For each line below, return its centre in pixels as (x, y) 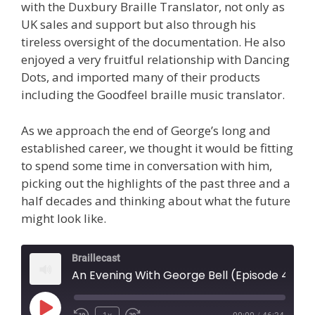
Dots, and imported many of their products (141, 77)
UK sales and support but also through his (139, 25)
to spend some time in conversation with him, (147, 165)
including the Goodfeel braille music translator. (153, 95)
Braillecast (96, 258)
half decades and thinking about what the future (156, 200)
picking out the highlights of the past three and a (156, 183)
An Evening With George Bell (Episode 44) (187, 276)
